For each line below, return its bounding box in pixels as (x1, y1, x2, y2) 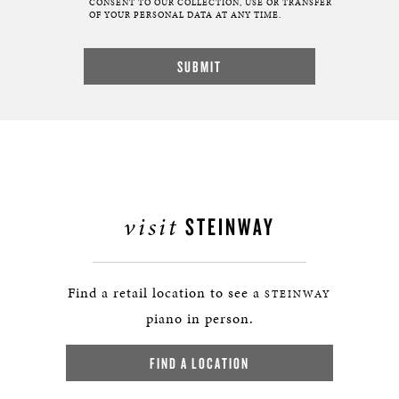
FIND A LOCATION (150, 354, 249, 373)
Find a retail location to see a (68, 282, 265, 304)
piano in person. (145, 308, 254, 330)
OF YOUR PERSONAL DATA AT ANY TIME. (89, 9, 281, 22)
